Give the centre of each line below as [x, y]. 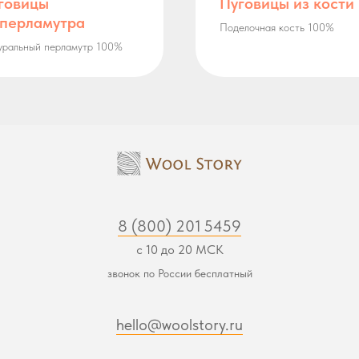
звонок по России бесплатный [179, 273]
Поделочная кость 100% [277, 27]
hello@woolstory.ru [179, 324]
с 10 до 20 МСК [179, 249]
